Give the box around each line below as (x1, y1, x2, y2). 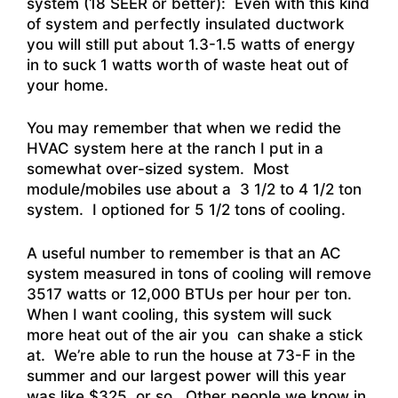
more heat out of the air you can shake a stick (27, 325, 362, 344)
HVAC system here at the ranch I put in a (27, 139, 323, 158)
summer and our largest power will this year (27, 366, 346, 385)
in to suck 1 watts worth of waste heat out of (27, 55, 348, 74)
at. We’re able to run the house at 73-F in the (27, 346, 355, 364)
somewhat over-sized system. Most (27, 160, 289, 179)
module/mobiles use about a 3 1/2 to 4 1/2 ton (27, 180, 362, 199)
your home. (27, 76, 108, 94)
